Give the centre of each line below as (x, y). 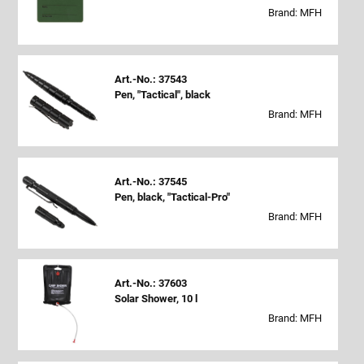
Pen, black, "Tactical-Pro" (172, 197)
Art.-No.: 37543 (150, 80)
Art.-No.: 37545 (150, 181)
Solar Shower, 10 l (156, 299)
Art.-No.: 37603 (150, 284)
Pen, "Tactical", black (162, 95)
